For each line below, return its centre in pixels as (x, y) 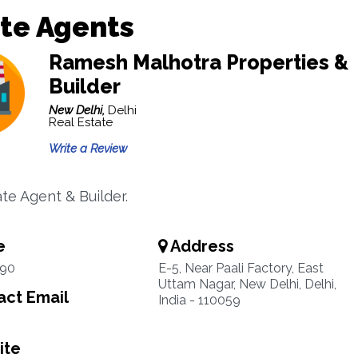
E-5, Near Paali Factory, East (241, 268)
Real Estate (80, 122)
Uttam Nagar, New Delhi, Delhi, (247, 284)
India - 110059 (199, 300)
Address (200, 246)
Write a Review (88, 149)
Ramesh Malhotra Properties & (198, 62)
